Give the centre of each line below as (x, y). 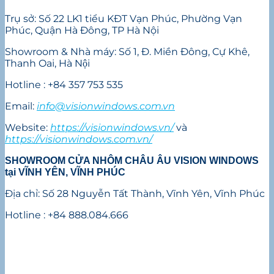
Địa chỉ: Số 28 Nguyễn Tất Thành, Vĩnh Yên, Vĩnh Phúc (135, 194)
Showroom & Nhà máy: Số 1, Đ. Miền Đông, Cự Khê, (127, 52)
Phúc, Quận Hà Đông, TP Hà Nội (82, 31)
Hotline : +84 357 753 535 (64, 85)
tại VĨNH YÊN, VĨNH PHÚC (65, 172)
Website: (28, 128)
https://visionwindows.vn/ (112, 128)
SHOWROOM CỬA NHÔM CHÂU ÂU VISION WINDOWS (132, 161)
